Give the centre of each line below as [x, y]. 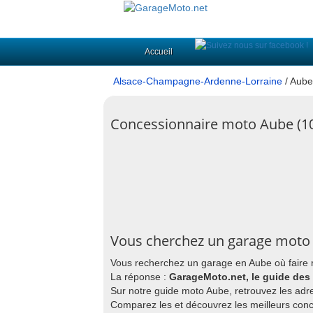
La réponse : [140, 277]
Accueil [159, 52]
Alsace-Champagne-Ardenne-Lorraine [198, 81]
